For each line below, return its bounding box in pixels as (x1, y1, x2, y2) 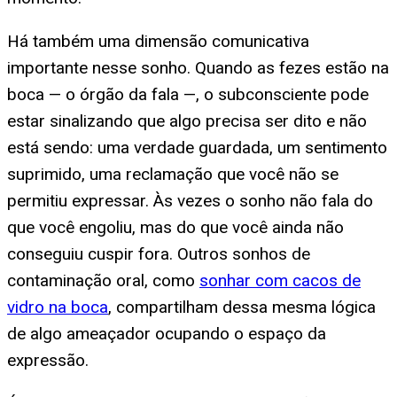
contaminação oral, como (7, 269, 199, 291)
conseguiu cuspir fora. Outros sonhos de (7, 243, 310, 264)
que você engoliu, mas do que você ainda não (7, 216, 344, 237)
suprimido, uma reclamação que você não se (7, 163, 339, 184)
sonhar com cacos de (199, 269, 361, 291)
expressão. (7, 349, 89, 370)
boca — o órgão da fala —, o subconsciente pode (7, 83, 369, 105)
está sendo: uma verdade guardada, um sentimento (7, 136, 387, 158)
